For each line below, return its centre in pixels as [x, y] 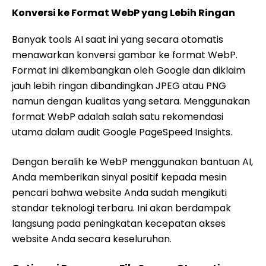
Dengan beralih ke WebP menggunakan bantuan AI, [132, 162]
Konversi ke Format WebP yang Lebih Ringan [123, 13]
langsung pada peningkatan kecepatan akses [119, 224]
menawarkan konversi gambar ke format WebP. [125, 55]
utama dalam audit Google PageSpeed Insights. [122, 132]
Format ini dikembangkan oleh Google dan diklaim [129, 70]
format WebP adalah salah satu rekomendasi [118, 117]
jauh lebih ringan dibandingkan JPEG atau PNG [119, 86]
